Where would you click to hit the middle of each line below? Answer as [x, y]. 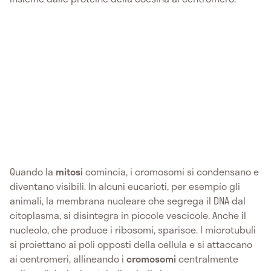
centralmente [207, 258]
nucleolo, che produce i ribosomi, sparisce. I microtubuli [133, 229]
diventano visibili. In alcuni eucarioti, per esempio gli [125, 186]
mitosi [69, 171]
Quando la [33, 171]
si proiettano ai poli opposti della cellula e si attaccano [131, 244]
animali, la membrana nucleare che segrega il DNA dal [128, 200]
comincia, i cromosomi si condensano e [171, 171]
